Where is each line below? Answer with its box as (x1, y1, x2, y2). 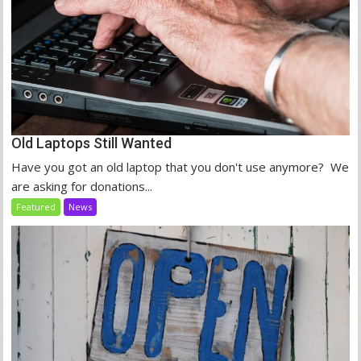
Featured (16, 201, 56, 214)
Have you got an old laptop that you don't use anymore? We (11, 159, 350, 176)
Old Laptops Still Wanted (11, 135, 172, 152)
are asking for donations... (11, 178, 153, 195)
